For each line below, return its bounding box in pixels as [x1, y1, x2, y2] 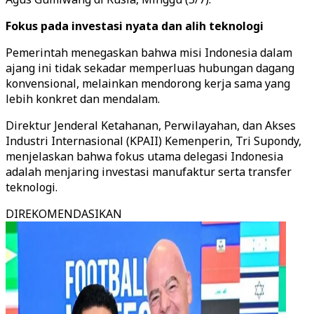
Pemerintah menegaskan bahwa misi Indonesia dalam [6, 45, 292, 60]
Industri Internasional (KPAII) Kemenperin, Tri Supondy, [6, 133, 301, 149]
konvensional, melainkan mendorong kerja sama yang [6, 76, 290, 91]
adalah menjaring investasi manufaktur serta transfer [6, 164, 292, 179]
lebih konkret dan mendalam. [6, 91, 160, 107]
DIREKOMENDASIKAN [6, 206, 122, 221]
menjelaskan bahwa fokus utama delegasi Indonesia [6, 149, 283, 164]
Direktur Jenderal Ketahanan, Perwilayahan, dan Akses [6, 118, 296, 133]
